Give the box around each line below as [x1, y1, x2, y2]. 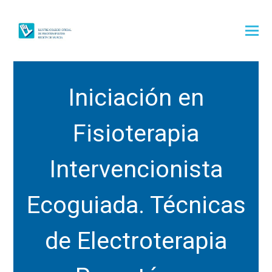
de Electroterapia [45, 226, 227, 255]
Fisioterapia [73, 119, 199, 148]
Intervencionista [49, 155, 223, 183]
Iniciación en [68, 83, 204, 112]
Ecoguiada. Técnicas [26, 191, 246, 219]
